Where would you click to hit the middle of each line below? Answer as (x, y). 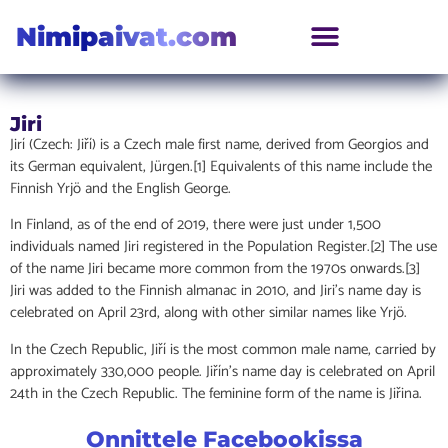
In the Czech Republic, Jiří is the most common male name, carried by (223, 349)
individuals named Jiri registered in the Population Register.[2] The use (223, 247)
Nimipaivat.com (126, 37)
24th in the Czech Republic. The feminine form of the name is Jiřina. (216, 393)
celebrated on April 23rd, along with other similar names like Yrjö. (208, 313)
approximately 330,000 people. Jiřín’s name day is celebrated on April (222, 371)
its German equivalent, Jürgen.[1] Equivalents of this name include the (221, 166)
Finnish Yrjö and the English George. (120, 188)
